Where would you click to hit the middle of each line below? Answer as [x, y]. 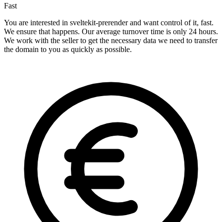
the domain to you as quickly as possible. [68, 50]
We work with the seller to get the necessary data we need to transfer [111, 41]
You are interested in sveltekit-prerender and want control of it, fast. [109, 23]
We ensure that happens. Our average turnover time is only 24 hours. [111, 32]
